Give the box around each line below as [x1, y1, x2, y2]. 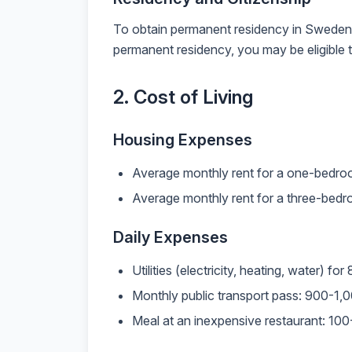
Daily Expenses [113, 228, 228, 247]
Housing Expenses [113, 130, 252, 149]
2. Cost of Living [113, 86, 253, 108]
